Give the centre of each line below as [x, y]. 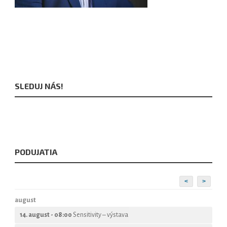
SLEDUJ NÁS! [39, 86]
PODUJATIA [36, 152]
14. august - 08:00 [46, 215]
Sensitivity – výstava [101, 215]
